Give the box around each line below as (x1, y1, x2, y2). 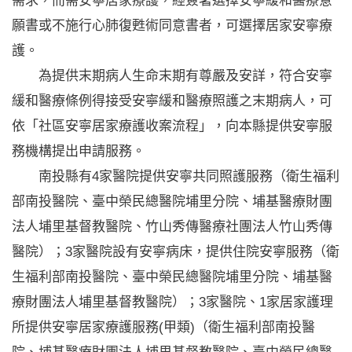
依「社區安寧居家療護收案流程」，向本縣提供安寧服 (12, 118, 332, 134)
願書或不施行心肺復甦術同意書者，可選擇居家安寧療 (12, 17, 332, 33)
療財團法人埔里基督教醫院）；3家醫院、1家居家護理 (12, 294, 333, 310)
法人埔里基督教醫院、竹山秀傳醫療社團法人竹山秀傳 (12, 218, 332, 234)
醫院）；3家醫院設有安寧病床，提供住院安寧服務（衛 (12, 244, 339, 259)
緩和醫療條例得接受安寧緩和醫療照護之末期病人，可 (12, 93, 332, 108)
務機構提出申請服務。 (12, 143, 145, 159)
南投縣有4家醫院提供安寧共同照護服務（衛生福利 (12, 168, 339, 184)
